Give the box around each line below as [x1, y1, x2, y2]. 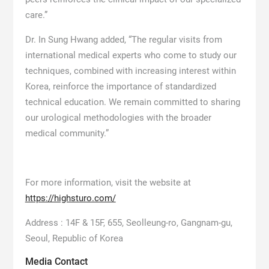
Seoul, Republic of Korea [25, 233, 123, 244]
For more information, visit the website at [25, 177, 191, 189]
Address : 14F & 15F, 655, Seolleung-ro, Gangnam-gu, [25, 217, 232, 229]
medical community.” [25, 128, 109, 139]
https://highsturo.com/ [25, 193, 116, 204]
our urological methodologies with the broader [25, 112, 211, 124]
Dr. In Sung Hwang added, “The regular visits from [25, 34, 222, 46]
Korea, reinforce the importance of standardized [25, 81, 216, 92]
